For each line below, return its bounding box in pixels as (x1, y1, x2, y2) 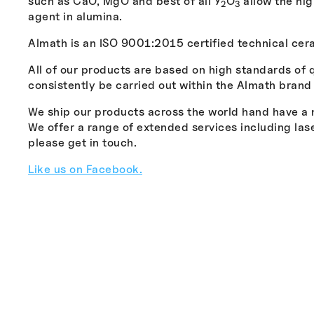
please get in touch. (28, 135, 137, 149)
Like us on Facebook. (28, 162, 142, 176)
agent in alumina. (28, 9, 123, 23)
